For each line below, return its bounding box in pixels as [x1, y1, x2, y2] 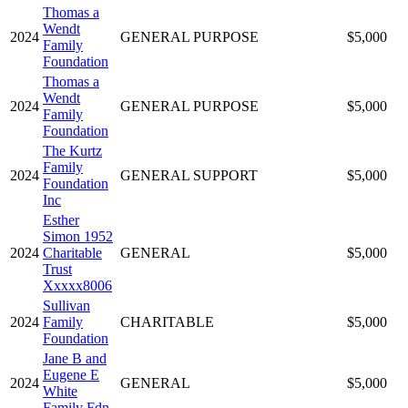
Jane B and [43, 350, 107, 366]
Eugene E [43, 366, 99, 382]
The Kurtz [43, 142, 102, 158]
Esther [43, 211, 79, 228]
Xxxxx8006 [43, 277, 112, 293]
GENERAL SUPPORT [120, 167, 258, 183]
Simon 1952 [43, 228, 113, 244]
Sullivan [43, 297, 90, 313]
